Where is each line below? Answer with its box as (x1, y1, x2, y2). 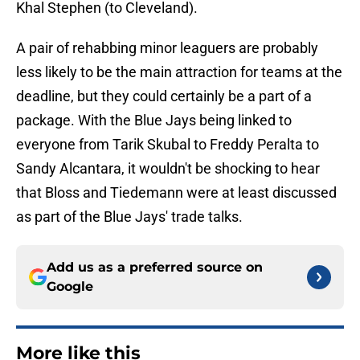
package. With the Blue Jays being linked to (16, 112, 292, 129)
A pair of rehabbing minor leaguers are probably (16, 39, 318, 57)
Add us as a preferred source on (47, 260, 263, 276)
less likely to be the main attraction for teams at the (16, 63, 342, 81)
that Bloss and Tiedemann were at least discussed (16, 184, 337, 202)
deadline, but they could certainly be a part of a (16, 88, 312, 105)
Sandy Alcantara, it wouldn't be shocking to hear (16, 160, 320, 178)
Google (47, 279, 93, 295)
